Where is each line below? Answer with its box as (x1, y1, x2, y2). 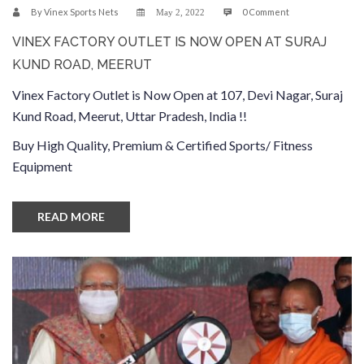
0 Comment (242, 6, 289, 17)
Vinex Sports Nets (44, 6, 119, 17)
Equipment (12, 158, 72, 174)
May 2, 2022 (154, 7, 207, 17)
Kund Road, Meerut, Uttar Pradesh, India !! (12, 107, 247, 123)
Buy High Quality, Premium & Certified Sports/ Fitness (12, 136, 313, 153)
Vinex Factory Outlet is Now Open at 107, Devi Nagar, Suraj (12, 86, 343, 102)
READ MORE (37, 209, 105, 223)
